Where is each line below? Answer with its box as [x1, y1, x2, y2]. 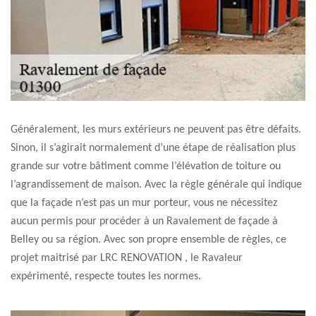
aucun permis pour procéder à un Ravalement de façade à [11, 216, 278, 227]
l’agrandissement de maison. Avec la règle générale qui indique [11, 179, 302, 190]
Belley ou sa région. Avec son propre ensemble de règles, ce [11, 234, 286, 245]
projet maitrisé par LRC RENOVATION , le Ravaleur [11, 253, 243, 264]
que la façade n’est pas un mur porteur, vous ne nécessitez [11, 197, 277, 209]
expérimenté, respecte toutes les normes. [11, 271, 201, 282]
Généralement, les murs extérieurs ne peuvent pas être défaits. [11, 124, 301, 135]
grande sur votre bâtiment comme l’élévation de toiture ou [11, 161, 281, 172]
